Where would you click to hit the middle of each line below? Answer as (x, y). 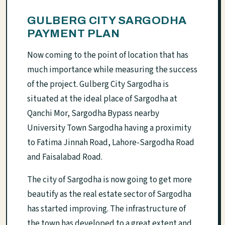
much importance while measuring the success (112, 70)
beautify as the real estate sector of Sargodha (109, 195)
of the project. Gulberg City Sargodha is (98, 85)
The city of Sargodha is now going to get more (109, 180)
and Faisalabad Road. (65, 157)
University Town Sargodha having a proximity (109, 128)
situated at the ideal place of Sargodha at (102, 99)
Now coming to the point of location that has (108, 55)
